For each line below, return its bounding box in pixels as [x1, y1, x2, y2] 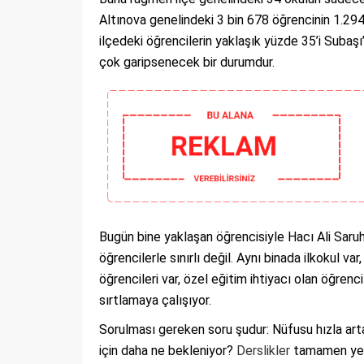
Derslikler [236, 342, 290, 358]
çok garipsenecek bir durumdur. [99, 54, 275, 70]
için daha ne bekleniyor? [99, 342, 236, 358]
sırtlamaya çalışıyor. [99, 292, 211, 308]
